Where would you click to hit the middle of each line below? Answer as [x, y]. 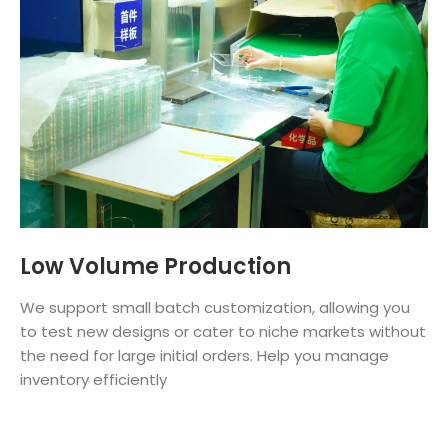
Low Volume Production [155, 266]
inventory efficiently [93, 379]
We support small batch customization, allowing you [215, 307]
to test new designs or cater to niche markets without [223, 331]
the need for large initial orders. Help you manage [204, 355]
